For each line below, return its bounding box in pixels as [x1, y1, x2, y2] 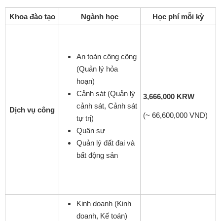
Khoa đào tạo [9, 12, 55, 21]
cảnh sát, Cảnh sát [76, 101, 137, 110]
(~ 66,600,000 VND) [143, 110, 208, 119]
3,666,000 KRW [143, 92, 194, 101]
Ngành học [81, 12, 118, 21]
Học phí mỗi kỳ [152, 12, 204, 21]
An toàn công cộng [76, 52, 137, 61]
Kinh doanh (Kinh [76, 199, 131, 208]
